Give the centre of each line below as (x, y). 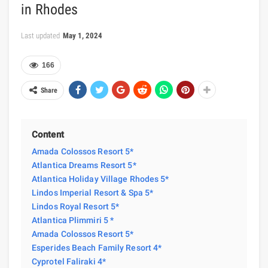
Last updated (41, 35)
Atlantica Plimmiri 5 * (73, 220)
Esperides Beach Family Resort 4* (97, 247)
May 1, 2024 (83, 35)
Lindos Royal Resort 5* (76, 206)
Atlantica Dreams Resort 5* (84, 165)
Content (48, 134)
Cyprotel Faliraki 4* (69, 261)
